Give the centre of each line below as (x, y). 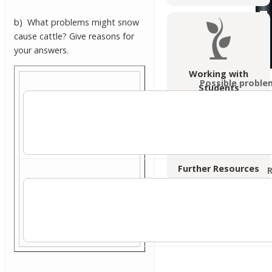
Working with (219, 74)
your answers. (42, 50)
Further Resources (219, 169)
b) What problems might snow (77, 22)
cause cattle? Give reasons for (74, 36)
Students (219, 88)
